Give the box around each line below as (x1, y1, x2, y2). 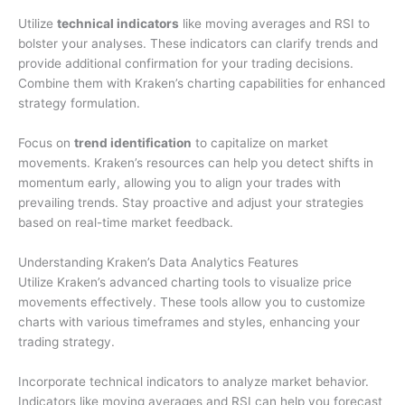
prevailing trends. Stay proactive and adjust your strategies (18, 195, 363, 211)
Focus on (18, 136, 74, 151)
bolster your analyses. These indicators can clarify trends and (18, 36, 378, 52)
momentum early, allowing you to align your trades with (18, 175, 341, 191)
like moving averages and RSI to (179, 16, 370, 32)
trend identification (74, 136, 192, 151)
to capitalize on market (192, 136, 328, 151)
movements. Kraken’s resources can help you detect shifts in (18, 155, 373, 171)
